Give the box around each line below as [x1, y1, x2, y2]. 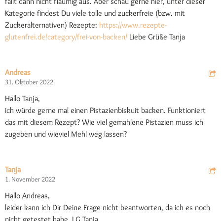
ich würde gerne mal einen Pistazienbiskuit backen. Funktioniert [5, 106, 206, 115]
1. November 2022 [5, 175, 55, 184]
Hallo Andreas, [5, 191, 50, 201]
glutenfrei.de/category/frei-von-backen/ [5, 32, 127, 42]
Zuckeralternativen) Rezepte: [5, 20, 99, 30]
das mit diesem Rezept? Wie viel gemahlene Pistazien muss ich [5, 117, 203, 127]
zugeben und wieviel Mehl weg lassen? [5, 129, 127, 139]
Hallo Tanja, [5, 94, 40, 104]
